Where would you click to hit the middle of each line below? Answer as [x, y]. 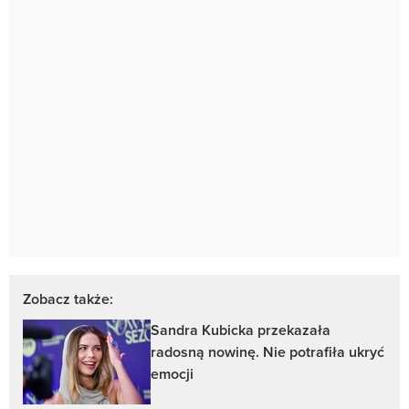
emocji [172, 373]
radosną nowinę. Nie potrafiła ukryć [267, 351]
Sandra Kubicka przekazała [241, 330]
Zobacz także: [68, 299]
